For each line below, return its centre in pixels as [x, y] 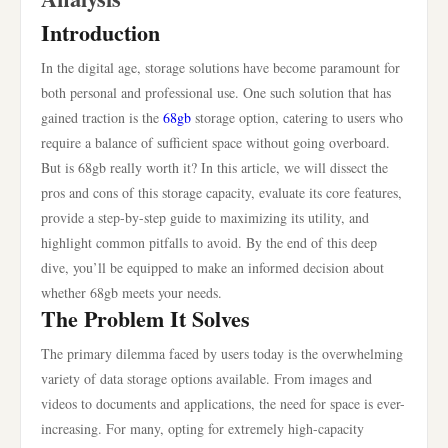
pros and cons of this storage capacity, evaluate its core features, [221, 192]
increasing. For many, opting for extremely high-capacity [202, 428]
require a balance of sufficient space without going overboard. [215, 142]
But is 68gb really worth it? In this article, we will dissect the [214, 167]
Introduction [100, 32]
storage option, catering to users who [297, 117]
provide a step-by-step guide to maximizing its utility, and [205, 217]
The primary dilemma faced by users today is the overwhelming [222, 353]
